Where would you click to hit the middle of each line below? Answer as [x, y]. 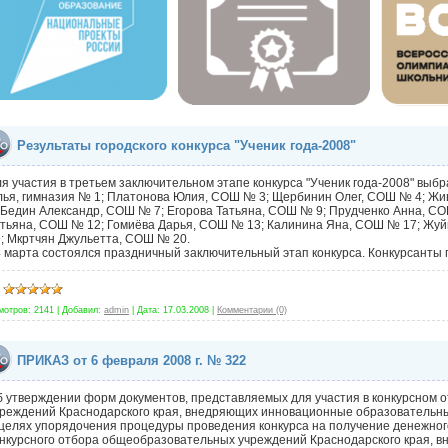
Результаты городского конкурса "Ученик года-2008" [186, 145]
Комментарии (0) [252, 309]
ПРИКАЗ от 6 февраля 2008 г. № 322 [131, 360]
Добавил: [81, 309]
